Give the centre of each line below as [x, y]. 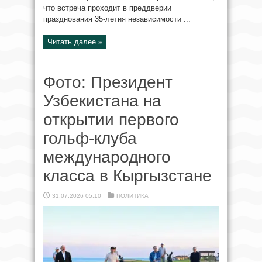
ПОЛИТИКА [132, 196]
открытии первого [111, 120]
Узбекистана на [102, 101]
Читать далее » [75, 42]
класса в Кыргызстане [127, 176]
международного [107, 157]
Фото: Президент [108, 82]
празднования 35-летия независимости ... [117, 19]
